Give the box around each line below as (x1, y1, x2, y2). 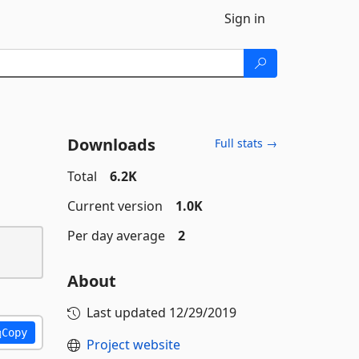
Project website (86, 336, 180, 353)
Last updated (86, 304, 169, 321)
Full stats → (215, 135, 277, 151)
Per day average (67, 227, 165, 244)
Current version (67, 197, 163, 215)
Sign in (224, 10, 265, 27)
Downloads (67, 134, 155, 155)
